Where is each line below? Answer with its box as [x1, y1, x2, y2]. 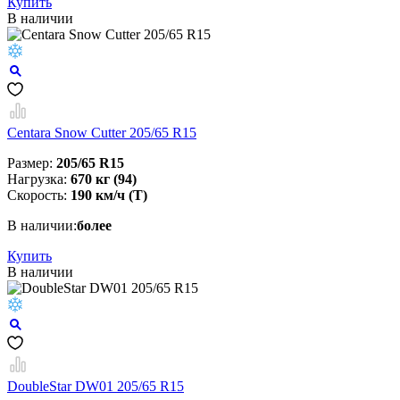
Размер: [7, 155, 56, 171]
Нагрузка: [7, 171, 71, 187]
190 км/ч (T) [71, 187, 147, 204]
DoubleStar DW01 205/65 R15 [7, 379, 184, 395]
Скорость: [7, 187, 71, 204]
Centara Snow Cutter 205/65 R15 [7, 125, 196, 141]
